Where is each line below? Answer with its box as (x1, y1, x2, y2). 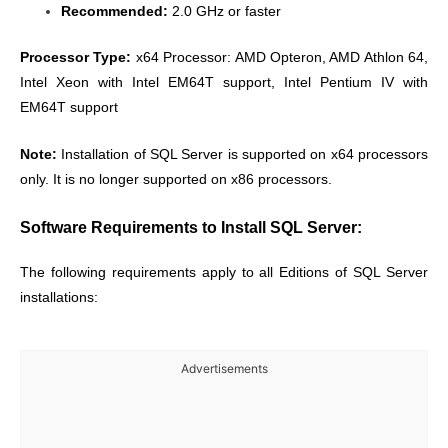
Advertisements (180, 360, 268, 376)
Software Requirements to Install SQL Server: (20, 217, 362, 236)
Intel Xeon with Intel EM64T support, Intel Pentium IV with (20, 74, 428, 90)
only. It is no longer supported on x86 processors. (20, 171, 332, 187)
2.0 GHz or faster (168, 4, 282, 20)
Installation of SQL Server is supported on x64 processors (57, 146, 428, 162)
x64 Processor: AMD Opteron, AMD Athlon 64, (131, 49, 428, 65)
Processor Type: (20, 49, 132, 65)
